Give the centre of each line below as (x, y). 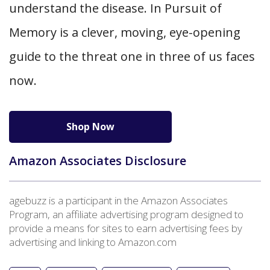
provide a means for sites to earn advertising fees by (126, 228)
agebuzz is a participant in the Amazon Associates (118, 201)
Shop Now (90, 127)
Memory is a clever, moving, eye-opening (125, 33)
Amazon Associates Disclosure (99, 161)
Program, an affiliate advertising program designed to (126, 215)
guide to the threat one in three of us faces (132, 57)
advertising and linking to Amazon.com (93, 242)
